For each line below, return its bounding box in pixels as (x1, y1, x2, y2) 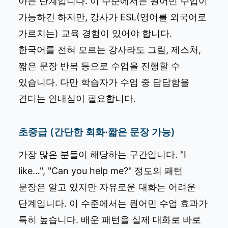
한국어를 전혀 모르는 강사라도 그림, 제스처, (18, 44, 201, 55)
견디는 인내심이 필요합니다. (18, 93, 136, 104)
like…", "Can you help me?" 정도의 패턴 (18, 165, 183, 176)
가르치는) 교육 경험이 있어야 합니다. (18, 27, 172, 39)
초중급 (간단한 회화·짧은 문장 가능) (18, 125, 175, 138)
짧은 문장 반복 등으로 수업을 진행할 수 (18, 60, 180, 71)
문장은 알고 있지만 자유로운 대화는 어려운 (18, 181, 196, 192)
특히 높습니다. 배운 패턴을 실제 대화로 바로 (18, 214, 201, 225)
